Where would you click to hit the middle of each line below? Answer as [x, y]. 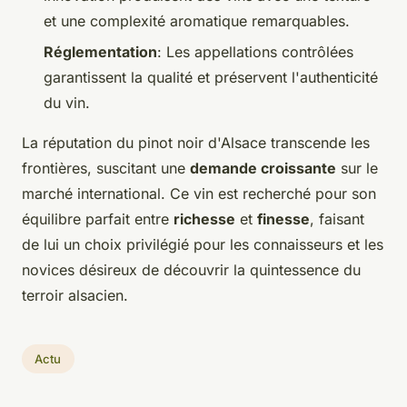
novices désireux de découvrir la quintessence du [191, 270]
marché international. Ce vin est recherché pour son [199, 194]
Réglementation [100, 52]
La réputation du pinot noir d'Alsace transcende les [196, 143]
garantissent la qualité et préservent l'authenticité [211, 78]
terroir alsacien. [75, 296]
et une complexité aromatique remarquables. [197, 20]
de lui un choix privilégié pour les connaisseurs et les [203, 245]
